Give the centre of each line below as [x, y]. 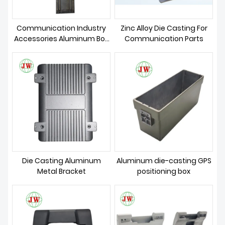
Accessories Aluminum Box [61, 39]
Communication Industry [61, 28]
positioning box [164, 171]
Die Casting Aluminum [61, 161]
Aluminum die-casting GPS [164, 161]
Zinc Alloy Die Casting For [164, 28]
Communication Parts [164, 39]
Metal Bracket [61, 171]
